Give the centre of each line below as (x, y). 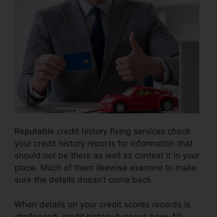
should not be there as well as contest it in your (107, 156)
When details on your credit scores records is (102, 204)
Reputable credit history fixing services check (102, 132)
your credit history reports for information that (104, 144)
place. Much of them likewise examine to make (106, 168)
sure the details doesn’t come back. (84, 180)
